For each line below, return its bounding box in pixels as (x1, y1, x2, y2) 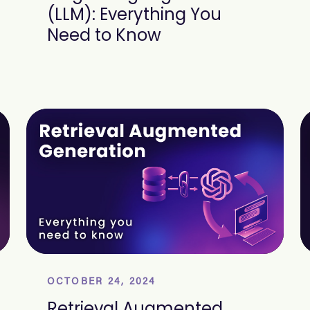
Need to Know (46, 24, 161, 46)
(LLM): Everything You (46, 3, 221, 26)
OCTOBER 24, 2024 (46, 277, 156, 287)
